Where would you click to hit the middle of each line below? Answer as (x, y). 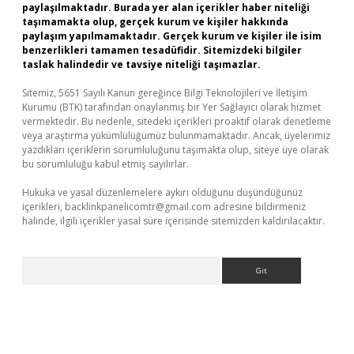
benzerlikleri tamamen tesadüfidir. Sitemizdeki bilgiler (162, 50)
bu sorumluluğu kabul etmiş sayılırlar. (105, 164)
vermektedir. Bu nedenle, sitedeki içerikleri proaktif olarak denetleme (177, 121)
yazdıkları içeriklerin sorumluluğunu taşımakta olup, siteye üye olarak (175, 150)
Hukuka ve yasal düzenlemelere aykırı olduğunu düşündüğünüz (162, 192)
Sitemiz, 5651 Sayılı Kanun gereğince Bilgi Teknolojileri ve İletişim (165, 93)
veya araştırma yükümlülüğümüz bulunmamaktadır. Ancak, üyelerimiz (176, 136)
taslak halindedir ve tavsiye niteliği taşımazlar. (141, 64)
